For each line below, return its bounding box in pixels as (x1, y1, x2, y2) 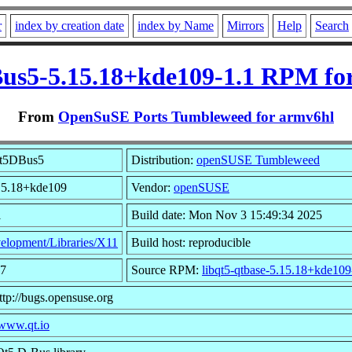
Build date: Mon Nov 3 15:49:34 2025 (131, 207, 322, 222)
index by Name (137, 19, 214, 32)
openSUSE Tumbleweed (196, 152, 320, 167)
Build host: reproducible (131, 235, 251, 249)
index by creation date (15, 19, 124, 32)
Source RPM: (131, 262, 202, 277)
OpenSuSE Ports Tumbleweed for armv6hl (58, 108, 334, 125)
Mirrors (227, 19, 264, 32)
